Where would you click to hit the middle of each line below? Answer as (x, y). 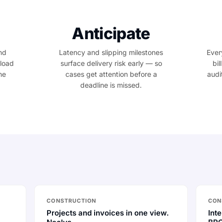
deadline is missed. (111, 85)
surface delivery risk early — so (111, 63)
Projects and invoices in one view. (108, 213)
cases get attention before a (111, 74)
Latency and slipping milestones (111, 52)
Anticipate (111, 33)
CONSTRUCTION (72, 201)
